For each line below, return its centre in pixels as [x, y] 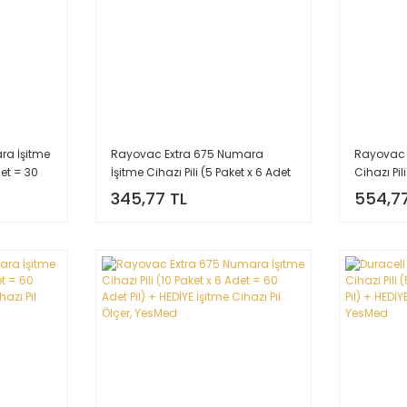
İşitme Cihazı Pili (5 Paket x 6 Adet [200, 172]
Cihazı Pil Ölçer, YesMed [174, 208]
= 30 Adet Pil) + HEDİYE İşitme [188, 190]
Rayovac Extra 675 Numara [187, 154]
